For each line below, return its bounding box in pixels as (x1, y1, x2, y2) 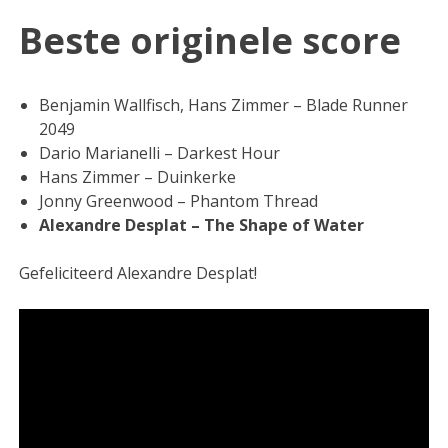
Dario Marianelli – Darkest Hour (39, 142, 281, 165)
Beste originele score (19, 16, 402, 66)
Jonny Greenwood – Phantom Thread (39, 190, 319, 213)
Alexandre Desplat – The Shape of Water (39, 214, 365, 237)
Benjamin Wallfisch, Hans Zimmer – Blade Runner (39, 94, 409, 117)
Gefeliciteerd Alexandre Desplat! (19, 262, 258, 285)
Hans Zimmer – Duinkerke (39, 166, 237, 189)
